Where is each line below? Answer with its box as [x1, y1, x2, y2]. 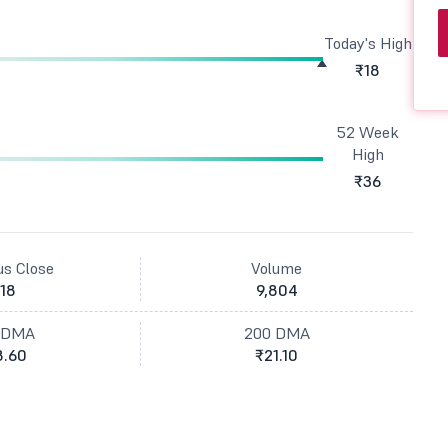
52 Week [336, 122, 399, 142]
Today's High [323, 33, 412, 53]
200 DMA [243, 323, 310, 343]
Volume [251, 258, 303, 278]
